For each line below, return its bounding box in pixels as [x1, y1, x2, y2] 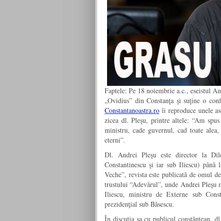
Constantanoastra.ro [105, 106, 159, 115]
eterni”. [105, 135, 125, 145]
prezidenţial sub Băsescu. [105, 199, 174, 209]
